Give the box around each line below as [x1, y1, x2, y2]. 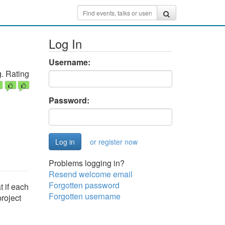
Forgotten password [48, 179, 120, 191]
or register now [89, 137, 138, 147]
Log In [48, 35, 82, 52]
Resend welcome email [48, 168, 133, 180]
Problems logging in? [48, 157, 125, 169]
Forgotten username [48, 190, 121, 202]
